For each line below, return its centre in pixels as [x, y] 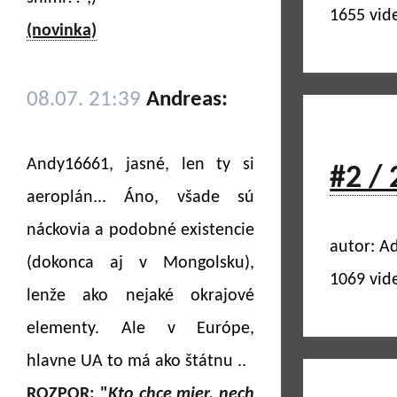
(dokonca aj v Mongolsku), [141, 263]
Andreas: [187, 100]
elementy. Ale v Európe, [141, 329]
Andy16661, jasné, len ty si [141, 165]
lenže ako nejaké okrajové [141, 296]
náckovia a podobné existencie [141, 230]
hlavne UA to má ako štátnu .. [136, 362]
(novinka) [62, 31]
